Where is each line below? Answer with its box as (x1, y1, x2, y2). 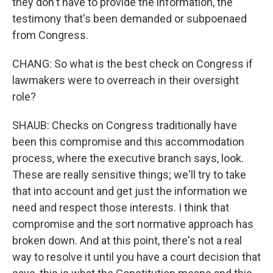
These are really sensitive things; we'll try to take (12, 168, 246, 182)
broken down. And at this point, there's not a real (12, 234, 242, 247)
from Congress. (12, 29, 88, 42)
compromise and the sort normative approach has (12, 218, 253, 231)
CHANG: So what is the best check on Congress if (12, 57, 253, 71)
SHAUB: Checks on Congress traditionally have (12, 119, 237, 132)
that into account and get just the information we (12, 185, 247, 198)
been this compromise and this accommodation (12, 135, 244, 149)
